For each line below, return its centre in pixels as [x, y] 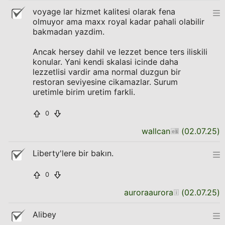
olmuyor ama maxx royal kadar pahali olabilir [119, 22]
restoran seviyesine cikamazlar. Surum [105, 82]
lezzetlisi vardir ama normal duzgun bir [107, 72]
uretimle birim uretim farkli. [84, 92]
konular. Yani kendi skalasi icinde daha [105, 62]
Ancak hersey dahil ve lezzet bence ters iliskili [120, 52]
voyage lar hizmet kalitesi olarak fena [104, 12]
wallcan [156, 131]
